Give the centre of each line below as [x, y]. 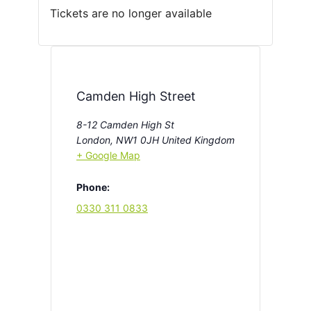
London [93, 140]
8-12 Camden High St [125, 125]
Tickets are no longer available [131, 13]
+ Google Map [108, 155]
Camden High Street [136, 96]
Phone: [93, 187]
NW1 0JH [137, 140]
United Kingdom [198, 140]
